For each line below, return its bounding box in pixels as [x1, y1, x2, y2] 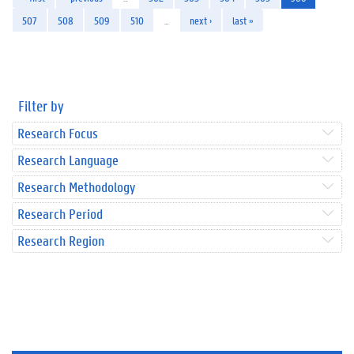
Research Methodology [17, 177, 135, 196]
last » [232, 13, 254, 27]
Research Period [17, 204, 103, 223]
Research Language [17, 150, 119, 169]
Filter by [18, 96, 64, 115]
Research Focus [17, 123, 98, 142]
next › [190, 13, 212, 27]
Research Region [17, 231, 104, 250]
